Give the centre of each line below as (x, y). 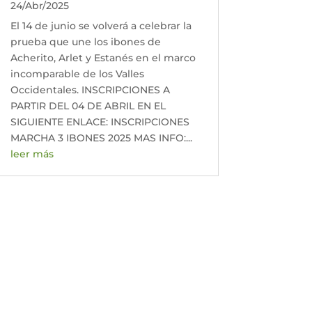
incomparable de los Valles (77, 73)
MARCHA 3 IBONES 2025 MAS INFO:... (101, 138)
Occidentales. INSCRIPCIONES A (90, 89)
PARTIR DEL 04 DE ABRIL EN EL (88, 106)
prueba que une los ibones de (85, 41)
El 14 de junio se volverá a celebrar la (101, 25)
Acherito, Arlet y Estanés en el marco (103, 57)
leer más (32, 154)
